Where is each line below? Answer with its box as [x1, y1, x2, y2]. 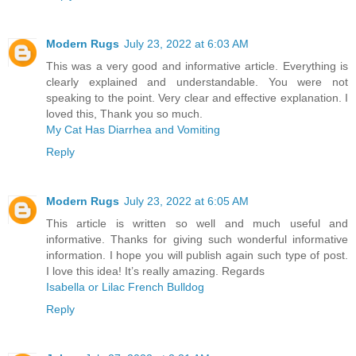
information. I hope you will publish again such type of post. [46, 248, 348, 261]
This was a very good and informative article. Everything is [46, 59, 348, 72]
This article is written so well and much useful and [46, 216, 348, 230]
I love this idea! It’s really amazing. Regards [46, 264, 265, 277]
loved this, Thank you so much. [46, 106, 203, 120]
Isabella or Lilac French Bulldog [46, 280, 204, 293]
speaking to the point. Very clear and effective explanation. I [46, 91, 348, 104]
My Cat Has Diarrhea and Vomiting [46, 122, 220, 136]
